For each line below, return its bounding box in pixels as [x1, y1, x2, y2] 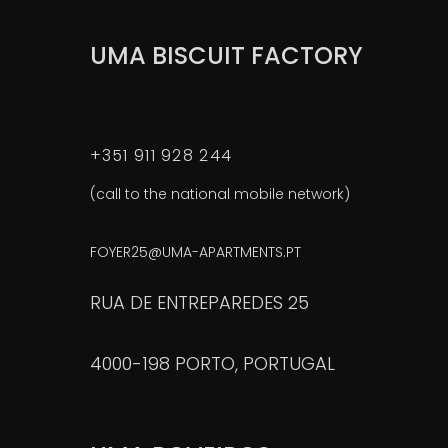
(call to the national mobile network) [89, 183, 350, 204]
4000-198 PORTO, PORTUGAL [89, 350, 335, 376]
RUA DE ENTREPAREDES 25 [89, 289, 309, 315]
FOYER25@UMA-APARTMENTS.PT [89, 241, 301, 262]
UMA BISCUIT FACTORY [89, 38, 363, 72]
